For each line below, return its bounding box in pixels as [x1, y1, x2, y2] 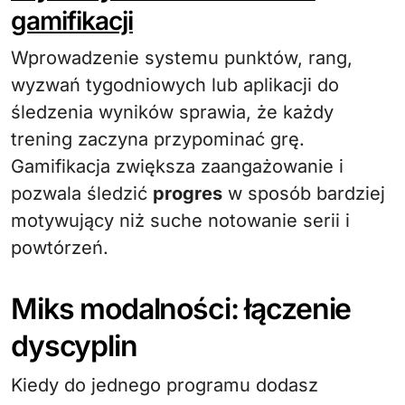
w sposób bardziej [222, 183, 385, 204]
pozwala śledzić [11, 183, 153, 204]
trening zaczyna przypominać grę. [11, 128, 305, 150]
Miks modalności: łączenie [11, 291, 352, 326]
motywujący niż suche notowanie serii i [11, 210, 350, 231]
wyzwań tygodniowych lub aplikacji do [11, 74, 339, 96]
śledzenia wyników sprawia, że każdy [11, 101, 334, 123]
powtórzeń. [11, 237, 108, 259]
